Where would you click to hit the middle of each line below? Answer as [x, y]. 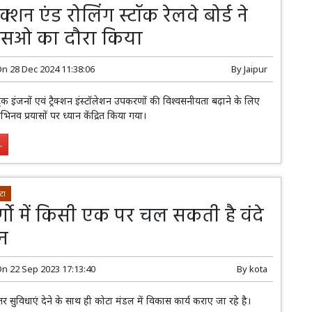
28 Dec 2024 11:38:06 [53, 69]
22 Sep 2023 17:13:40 [53, 269]
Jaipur [255, 69]
